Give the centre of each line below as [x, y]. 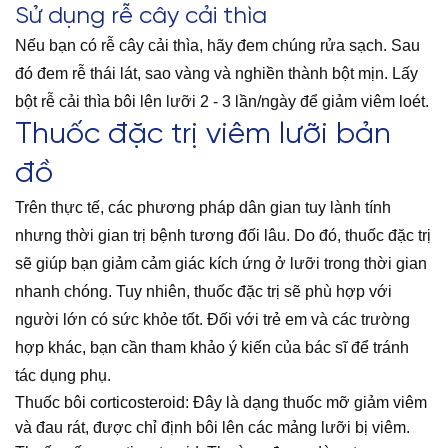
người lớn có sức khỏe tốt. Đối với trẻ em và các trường [212, 320]
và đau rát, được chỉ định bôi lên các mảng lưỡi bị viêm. [212, 428]
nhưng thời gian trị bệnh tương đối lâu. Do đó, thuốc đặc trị [223, 236]
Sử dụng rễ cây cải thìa [141, 17]
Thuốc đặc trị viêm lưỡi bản [203, 135]
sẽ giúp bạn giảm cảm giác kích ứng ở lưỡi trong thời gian [221, 264]
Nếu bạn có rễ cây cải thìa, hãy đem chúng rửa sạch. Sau [217, 46]
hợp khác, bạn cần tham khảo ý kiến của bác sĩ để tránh [212, 348]
